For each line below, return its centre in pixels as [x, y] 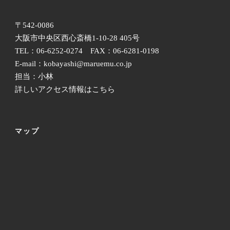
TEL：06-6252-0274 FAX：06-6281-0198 [87, 51]
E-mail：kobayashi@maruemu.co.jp [73, 64]
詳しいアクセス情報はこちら [65, 90]
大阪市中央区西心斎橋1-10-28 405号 [77, 38]
